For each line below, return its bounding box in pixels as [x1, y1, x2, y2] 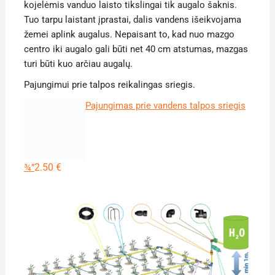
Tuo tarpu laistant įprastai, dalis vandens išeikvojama [23, 14, 241, 25]
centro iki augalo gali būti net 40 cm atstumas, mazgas [23, 43, 248, 55]
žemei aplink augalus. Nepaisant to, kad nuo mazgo [23, 28, 234, 40]
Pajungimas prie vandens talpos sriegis [85, 99, 246, 111]
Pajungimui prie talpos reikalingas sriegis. [23, 79, 195, 90]
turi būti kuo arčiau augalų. [23, 58, 133, 69]
